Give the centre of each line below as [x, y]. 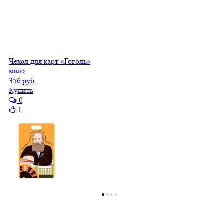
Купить [21, 90]
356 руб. [22, 80]
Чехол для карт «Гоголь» [50, 61]
